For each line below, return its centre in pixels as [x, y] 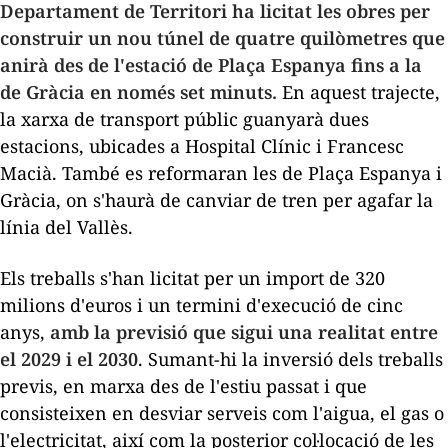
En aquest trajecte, [358, 91]
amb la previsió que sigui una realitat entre [244, 331]
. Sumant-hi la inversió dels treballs [290, 358]
